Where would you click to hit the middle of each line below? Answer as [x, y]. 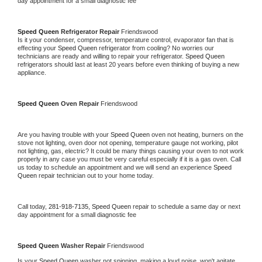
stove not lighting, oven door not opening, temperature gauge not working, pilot [128, 142]
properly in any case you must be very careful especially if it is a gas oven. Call [129, 159]
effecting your [38, 48]
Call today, [33, 206]
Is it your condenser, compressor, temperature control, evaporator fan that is [126, 39]
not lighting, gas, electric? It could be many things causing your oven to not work [131, 151]
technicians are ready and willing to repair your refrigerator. [101, 56]
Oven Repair [81, 103]
